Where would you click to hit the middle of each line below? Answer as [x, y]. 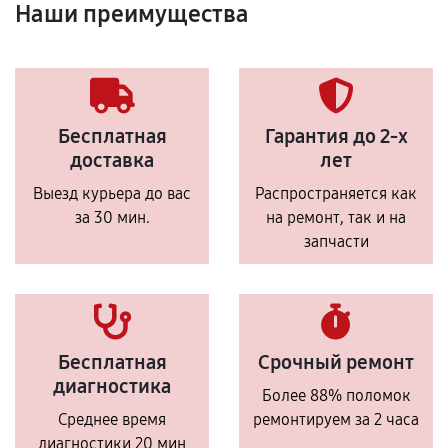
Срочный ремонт [336, 362]
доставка [112, 160]
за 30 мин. [112, 217]
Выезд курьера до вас [112, 193]
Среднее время [112, 419]
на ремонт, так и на [336, 217]
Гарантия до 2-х [336, 136]
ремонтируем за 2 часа [336, 419]
